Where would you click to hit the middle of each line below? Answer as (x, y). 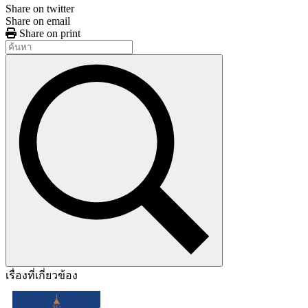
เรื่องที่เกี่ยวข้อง (42, 275)
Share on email (38, 21)
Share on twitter (40, 8)
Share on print (50, 33)
